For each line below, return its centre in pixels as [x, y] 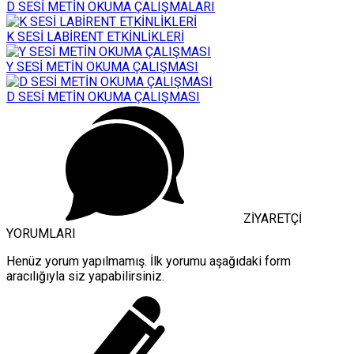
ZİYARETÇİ [273, 218]
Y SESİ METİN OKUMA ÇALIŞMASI [102, 66]
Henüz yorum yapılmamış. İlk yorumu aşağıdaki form [149, 261]
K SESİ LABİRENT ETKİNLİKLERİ [95, 36]
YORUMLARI [41, 233]
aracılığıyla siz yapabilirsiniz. [85, 276]
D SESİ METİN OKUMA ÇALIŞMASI [103, 96]
